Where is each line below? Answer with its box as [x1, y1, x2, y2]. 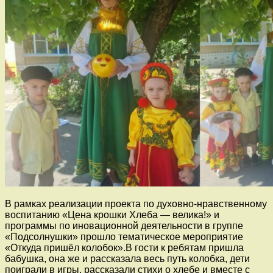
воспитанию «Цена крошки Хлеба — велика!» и [5, 209, 219, 220]
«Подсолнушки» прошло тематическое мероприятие [5, 231, 243, 242]
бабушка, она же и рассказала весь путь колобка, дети [5, 253, 250, 264]
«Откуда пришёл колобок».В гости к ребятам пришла [5, 242, 244, 253]
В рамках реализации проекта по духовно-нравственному [5, 198, 267, 209]
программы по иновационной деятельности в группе [5, 220, 243, 231]
